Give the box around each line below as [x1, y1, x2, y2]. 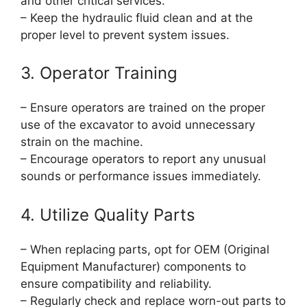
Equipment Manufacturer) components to [21, 259, 246, 273]
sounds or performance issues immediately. [21, 169, 261, 184]
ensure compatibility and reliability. [21, 276, 212, 291]
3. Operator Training [21, 63, 177, 84]
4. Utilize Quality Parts [21, 204, 195, 225]
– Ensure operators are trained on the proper [21, 101, 265, 115]
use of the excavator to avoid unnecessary [21, 118, 255, 132]
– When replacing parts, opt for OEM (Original [21, 242, 269, 256]
